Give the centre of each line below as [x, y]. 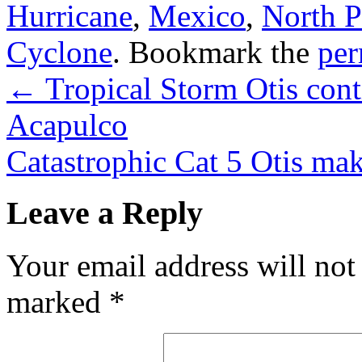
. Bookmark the [215, 52]
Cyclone [59, 52]
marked [58, 302]
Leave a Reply [105, 213]
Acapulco [67, 124]
